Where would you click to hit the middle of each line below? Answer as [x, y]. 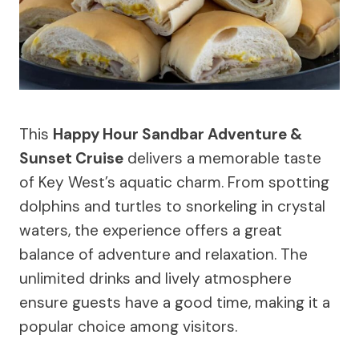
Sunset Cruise [71, 158]
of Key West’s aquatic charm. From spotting [174, 182]
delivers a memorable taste [222, 158]
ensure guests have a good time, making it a [175, 302]
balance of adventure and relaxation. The [163, 254]
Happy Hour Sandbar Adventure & [177, 134]
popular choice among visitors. [128, 326]
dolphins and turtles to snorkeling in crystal [172, 206]
